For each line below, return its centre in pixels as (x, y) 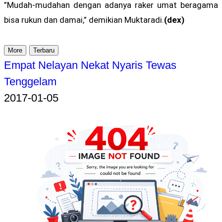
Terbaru (44, 50)
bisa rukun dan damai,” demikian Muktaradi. (84, 20)
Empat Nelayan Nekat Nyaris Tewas (90, 65)
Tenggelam (30, 81)
